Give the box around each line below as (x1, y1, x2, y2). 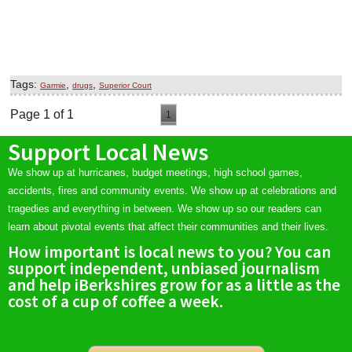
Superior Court (99, 81, 152, 90)
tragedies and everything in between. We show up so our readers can (8, 203, 321, 215)
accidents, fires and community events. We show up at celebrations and (8, 185, 336, 197)
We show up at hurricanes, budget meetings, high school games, (8, 167, 302, 179)
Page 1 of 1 (10, 108, 74, 122)
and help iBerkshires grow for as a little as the (8, 274, 340, 296)
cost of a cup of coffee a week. (8, 291, 223, 313)
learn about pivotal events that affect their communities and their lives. (8, 221, 328, 233)
